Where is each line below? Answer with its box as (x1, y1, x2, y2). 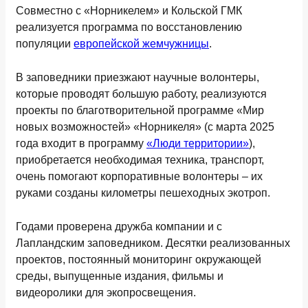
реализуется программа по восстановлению (16, 21, 242, 33)
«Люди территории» (146, 137, 249, 149)
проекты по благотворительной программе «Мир (16, 104, 264, 116)
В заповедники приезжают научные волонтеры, (16, 71, 259, 83)
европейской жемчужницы (74, 38, 209, 49)
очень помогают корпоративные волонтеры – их (16, 170, 263, 182)
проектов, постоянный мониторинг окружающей (16, 254, 261, 265)
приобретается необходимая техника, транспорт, (16, 154, 264, 166)
